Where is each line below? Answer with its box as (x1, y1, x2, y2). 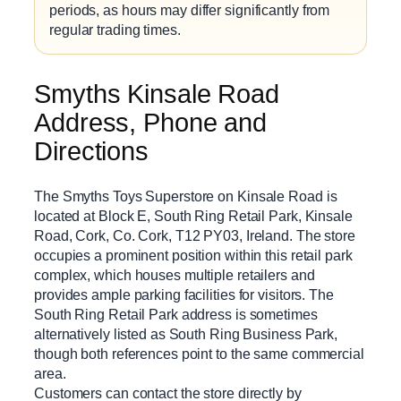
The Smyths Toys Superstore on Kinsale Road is (34, 188, 337, 205)
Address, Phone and (34, 107, 268, 137)
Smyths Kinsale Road (34, 79, 280, 108)
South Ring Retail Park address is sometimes (34, 306, 318, 323)
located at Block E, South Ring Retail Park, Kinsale (34, 208, 353, 225)
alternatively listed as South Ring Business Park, (34, 326, 338, 343)
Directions (34, 136, 149, 166)
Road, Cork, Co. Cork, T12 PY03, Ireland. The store (34, 227, 355, 244)
